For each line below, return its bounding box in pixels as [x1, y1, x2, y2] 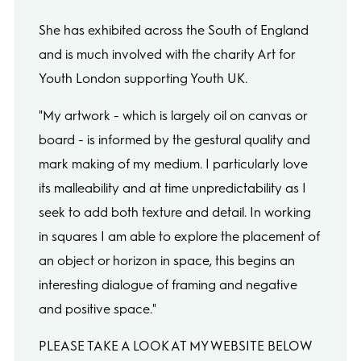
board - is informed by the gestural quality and [38, 131, 310, 147]
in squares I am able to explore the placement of [38, 228, 320, 244]
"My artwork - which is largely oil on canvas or [38, 107, 307, 123]
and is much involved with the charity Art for [38, 46, 295, 62]
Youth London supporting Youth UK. [38, 70, 247, 86]
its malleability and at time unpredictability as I [38, 180, 306, 196]
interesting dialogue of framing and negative [38, 276, 297, 293]
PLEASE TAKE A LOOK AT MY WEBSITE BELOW [38, 338, 312, 354]
